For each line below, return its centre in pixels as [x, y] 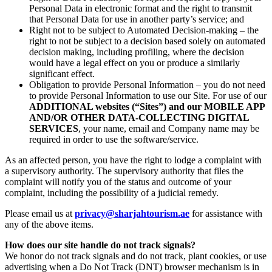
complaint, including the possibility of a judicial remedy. [112, 192]
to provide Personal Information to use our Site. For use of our [148, 95]
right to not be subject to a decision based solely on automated [147, 41]
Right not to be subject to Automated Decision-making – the [144, 30]
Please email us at [40, 213]
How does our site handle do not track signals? [100, 245]
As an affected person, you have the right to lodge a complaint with [133, 160]
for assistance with [226, 213]
